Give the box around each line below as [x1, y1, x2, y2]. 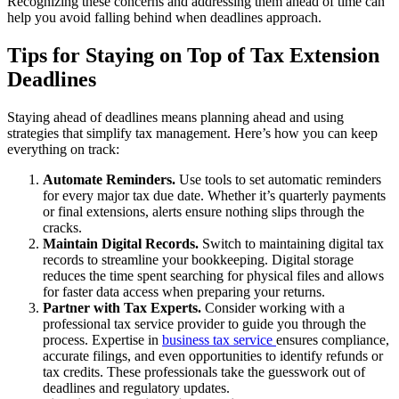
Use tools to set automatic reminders [175, 171, 381, 187]
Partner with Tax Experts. [43, 299, 201, 315]
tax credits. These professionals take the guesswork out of [43, 363, 365, 379]
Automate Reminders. [43, 171, 175, 187]
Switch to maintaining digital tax [199, 235, 384, 251]
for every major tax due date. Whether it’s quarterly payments [43, 187, 386, 203]
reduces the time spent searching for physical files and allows [43, 267, 384, 283]
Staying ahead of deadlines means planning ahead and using [7, 109, 344, 125]
